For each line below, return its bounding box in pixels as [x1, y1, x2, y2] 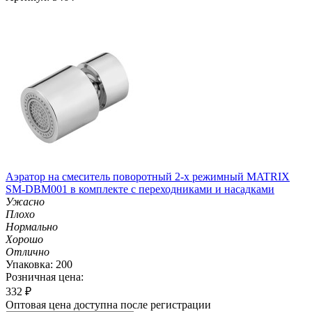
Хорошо [6, 233, 43, 245]
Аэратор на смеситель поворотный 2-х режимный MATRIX [6, 170, 290, 182]
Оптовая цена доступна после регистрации [6, 298, 211, 311]
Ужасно [6, 195, 45, 208]
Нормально [6, 220, 58, 233]
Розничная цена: [6, 270, 84, 283]
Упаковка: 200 [6, 258, 72, 270]
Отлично [6, 245, 49, 258]
